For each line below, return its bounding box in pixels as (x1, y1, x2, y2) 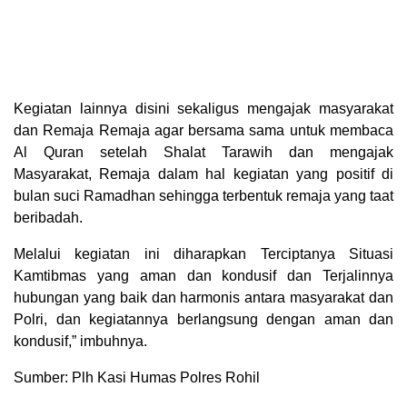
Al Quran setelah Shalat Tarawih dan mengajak (14, 144, 393, 161)
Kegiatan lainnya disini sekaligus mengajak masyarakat (14, 101, 393, 117)
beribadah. (14, 210, 83, 226)
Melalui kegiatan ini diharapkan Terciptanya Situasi (14, 246, 393, 263)
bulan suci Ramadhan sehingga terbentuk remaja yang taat (14, 188, 393, 204)
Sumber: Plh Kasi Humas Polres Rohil (14, 370, 260, 386)
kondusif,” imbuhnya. (14, 333, 147, 350)
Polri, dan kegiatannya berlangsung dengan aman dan (14, 312, 393, 328)
